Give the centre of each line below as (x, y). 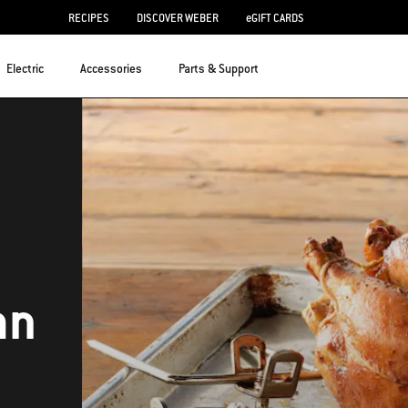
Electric (25, 68)
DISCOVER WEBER (178, 18)
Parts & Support (219, 68)
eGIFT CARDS (275, 18)
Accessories (111, 68)
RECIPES (89, 18)
